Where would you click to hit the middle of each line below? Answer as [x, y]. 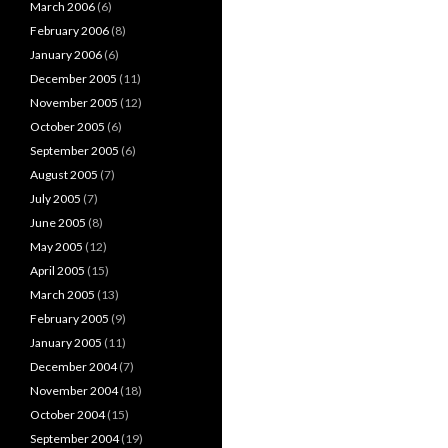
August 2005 [64, 174]
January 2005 [66, 342]
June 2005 [58, 222]
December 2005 [73, 78]
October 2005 [67, 126]
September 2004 [74, 438]
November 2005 [74, 102]
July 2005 [55, 198]
